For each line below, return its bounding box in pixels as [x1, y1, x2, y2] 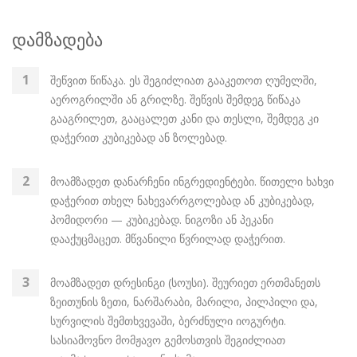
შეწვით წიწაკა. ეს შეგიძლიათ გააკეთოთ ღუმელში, [50, 73, 317, 88]
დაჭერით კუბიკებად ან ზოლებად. [50, 130, 227, 145]
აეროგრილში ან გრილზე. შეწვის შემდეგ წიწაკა [50, 92, 300, 107]
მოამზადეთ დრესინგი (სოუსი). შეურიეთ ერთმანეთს [50, 275, 320, 290]
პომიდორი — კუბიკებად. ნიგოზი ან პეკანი [50, 212, 273, 227]
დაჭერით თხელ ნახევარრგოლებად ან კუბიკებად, [50, 193, 315, 208]
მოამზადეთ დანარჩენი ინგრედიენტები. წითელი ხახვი [50, 174, 334, 189]
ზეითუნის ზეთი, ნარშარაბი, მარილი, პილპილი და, [50, 294, 318, 309]
